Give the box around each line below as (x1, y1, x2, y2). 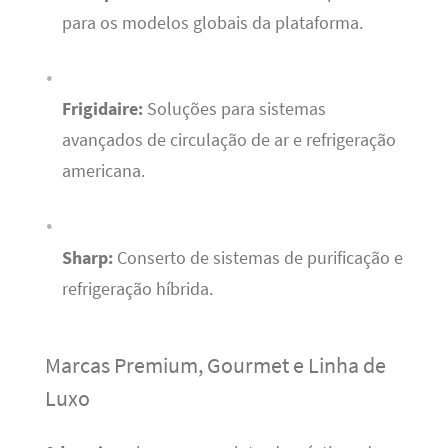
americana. (61, 160, 145, 183)
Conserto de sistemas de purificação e (112, 246, 403, 269)
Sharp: (61, 246, 113, 269)
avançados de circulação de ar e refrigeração (61, 129, 396, 152)
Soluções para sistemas (142, 98, 326, 121)
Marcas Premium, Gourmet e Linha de (44, 351, 386, 380)
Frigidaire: (61, 98, 143, 121)
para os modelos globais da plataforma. (61, 11, 363, 34)
